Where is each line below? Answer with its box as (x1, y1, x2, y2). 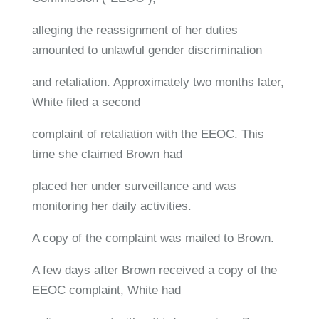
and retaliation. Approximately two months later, (31, 75, 284, 89)
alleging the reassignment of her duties (31, 23, 238, 37)
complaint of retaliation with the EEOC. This (31, 127, 264, 141)
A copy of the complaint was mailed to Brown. (31, 231, 274, 245)
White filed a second (31, 95, 140, 109)
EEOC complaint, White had (31, 283, 181, 297)
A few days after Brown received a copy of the (31, 263, 277, 277)
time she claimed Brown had (31, 147, 182, 161)
